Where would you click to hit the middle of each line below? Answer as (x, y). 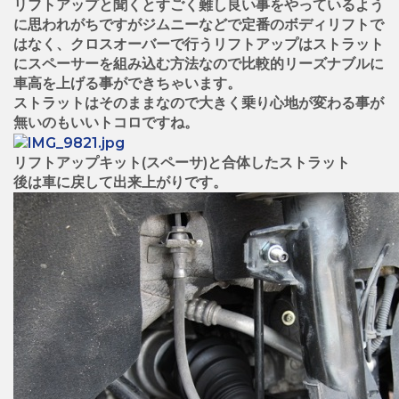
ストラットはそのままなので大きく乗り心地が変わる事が (199, 102)
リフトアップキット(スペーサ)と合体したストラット (182, 162)
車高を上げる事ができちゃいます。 (127, 83)
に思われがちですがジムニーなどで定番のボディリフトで (199, 24)
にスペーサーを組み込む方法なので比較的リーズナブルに (199, 63)
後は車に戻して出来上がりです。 (120, 182)
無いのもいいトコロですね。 (106, 122)
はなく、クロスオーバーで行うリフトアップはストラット (199, 44)
